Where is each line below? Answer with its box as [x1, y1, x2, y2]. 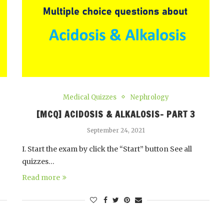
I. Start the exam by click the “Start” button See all [22, 144, 192, 153]
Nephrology [130, 92, 169, 101]
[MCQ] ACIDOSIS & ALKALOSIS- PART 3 [36, 107, 195, 120]
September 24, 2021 [86, 126, 145, 134]
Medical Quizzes [62, 92, 116, 101]
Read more [22, 172, 60, 182]
